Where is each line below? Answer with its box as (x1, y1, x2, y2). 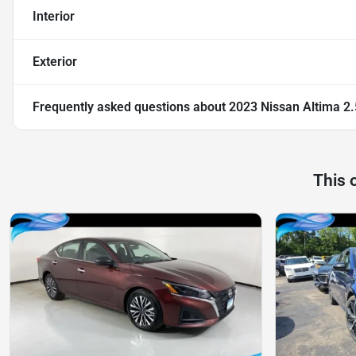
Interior (33, 9, 75, 25)
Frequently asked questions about (33, 99, 229, 115)
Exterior (33, 54, 77, 70)
